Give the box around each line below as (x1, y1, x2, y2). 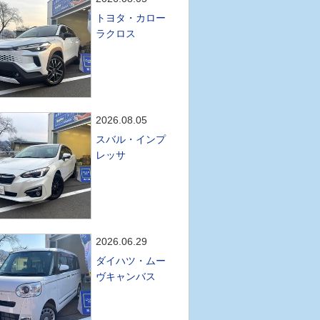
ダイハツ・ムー (96, 255, 166, 266)
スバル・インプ (96, 134, 166, 145)
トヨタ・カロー (96, 12, 166, 24)
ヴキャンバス (96, 271, 156, 282)
